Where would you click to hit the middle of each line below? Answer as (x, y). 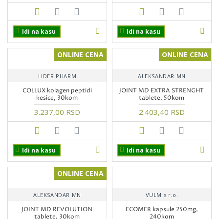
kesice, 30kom (57, 98)
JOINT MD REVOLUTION (57, 210)
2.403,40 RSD (162, 112)
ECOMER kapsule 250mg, (162, 210)
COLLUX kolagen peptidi (57, 91)
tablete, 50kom (162, 98)
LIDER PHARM (57, 76)
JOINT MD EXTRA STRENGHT (162, 91)
